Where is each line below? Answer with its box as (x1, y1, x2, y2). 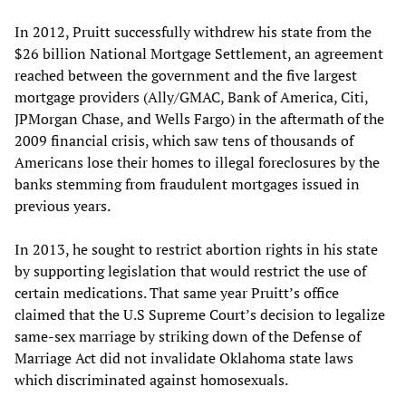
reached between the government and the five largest (14, 64, 357, 85)
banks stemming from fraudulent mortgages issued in (14, 173, 360, 194)
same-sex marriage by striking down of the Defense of (14, 325, 361, 346)
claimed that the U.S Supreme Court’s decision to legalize (14, 304, 385, 324)
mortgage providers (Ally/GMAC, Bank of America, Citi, (14, 86, 368, 107)
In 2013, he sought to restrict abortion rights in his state (14, 238, 378, 259)
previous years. (14, 195, 111, 216)
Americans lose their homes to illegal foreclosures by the (14, 151, 380, 172)
